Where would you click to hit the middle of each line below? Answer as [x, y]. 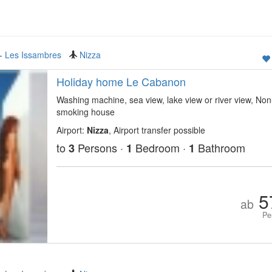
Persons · [100, 148]
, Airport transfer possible [157, 130]
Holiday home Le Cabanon [121, 81]
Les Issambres [33, 55]
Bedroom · [160, 148]
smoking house [85, 112]
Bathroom [220, 148]
